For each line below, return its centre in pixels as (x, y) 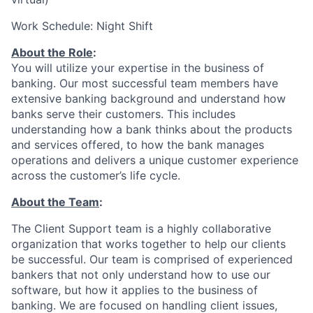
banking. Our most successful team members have (145, 83)
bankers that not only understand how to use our (141, 274)
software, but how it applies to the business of (134, 290)
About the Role (52, 52)
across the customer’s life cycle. (96, 175)
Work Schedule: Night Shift (82, 26)
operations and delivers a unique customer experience (155, 160)
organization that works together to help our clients (148, 243)
